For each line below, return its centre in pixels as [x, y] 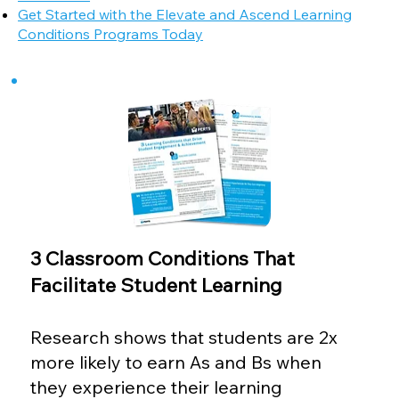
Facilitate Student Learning [157, 285]
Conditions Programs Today [111, 34]
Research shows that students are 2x [184, 337]
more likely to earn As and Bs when [176, 362]
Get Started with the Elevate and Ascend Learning [185, 15]
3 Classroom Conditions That [163, 258]
